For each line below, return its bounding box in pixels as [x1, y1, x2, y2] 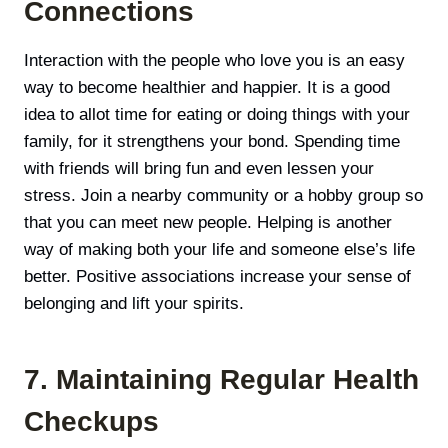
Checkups [24, 405, 159, 437]
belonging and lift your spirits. [24, 293, 244, 313]
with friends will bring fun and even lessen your [24, 158, 374, 178]
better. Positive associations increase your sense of [24, 266, 411, 286]
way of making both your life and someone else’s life [24, 239, 415, 259]
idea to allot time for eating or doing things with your [24, 104, 410, 124]
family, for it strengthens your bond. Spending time [24, 131, 400, 151]
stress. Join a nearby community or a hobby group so [24, 185, 423, 205]
